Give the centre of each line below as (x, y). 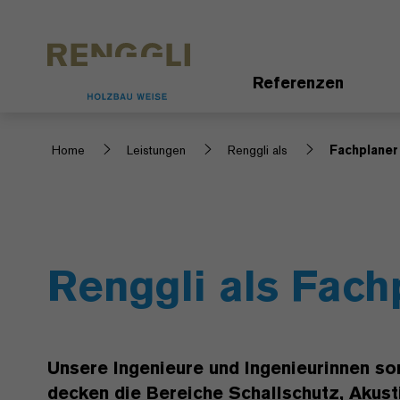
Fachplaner (364, 150)
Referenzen (298, 83)
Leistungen (156, 150)
